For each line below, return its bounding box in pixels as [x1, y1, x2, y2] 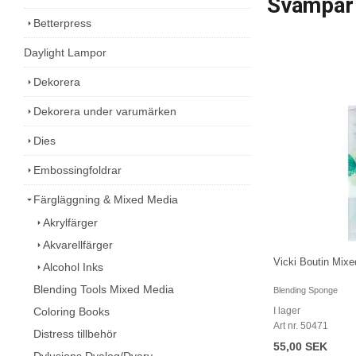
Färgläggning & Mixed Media [33, 192, 178, 206]
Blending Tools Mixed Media [33, 282, 174, 296]
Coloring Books [33, 304, 110, 318]
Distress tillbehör [33, 327, 117, 340]
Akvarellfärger [43, 238, 113, 251]
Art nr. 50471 [273, 319, 328, 331]
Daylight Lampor [24, 45, 106, 59]
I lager [273, 304, 300, 316]
